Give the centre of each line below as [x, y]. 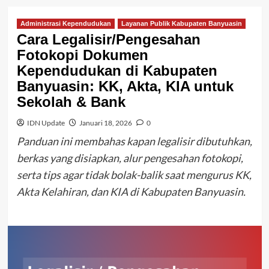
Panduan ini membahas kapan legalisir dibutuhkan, [134, 141]
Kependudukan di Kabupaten [117, 70]
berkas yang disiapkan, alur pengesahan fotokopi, [130, 158]
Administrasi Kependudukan [65, 23]
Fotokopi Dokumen [82, 55]
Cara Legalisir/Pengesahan [108, 39]
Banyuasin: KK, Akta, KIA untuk [125, 86]
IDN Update [46, 122]
